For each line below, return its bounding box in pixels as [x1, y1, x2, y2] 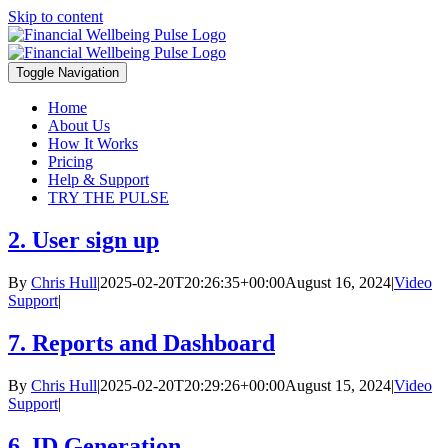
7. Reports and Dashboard [8, 329, 275, 356]
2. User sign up [8, 226, 159, 253]
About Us [48, 117, 110, 134]
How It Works [48, 135, 138, 152]
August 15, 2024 [285, 376, 391, 394]
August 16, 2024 [285, 273, 391, 291]
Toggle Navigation [16, 65, 119, 80]
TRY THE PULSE [48, 189, 169, 206]
